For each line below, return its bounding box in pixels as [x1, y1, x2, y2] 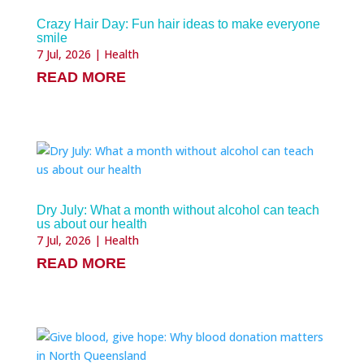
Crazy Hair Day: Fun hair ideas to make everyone [36, 17, 320, 31]
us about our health [36, 217, 147, 231]
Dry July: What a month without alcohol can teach [36, 203, 319, 217]
